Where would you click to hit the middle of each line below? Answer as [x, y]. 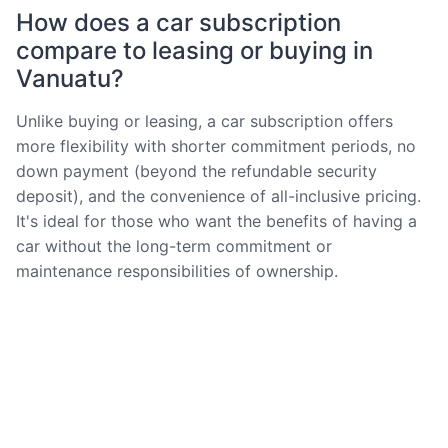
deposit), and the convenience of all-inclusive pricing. [218, 195]
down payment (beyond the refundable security [196, 170]
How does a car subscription [178, 22]
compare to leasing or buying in [194, 50]
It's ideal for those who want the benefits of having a [216, 220]
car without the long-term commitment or [174, 245]
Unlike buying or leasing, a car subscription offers [204, 120]
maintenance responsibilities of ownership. [177, 270]
